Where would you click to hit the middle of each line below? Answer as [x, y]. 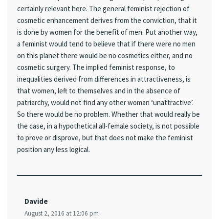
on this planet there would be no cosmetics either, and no [105, 55]
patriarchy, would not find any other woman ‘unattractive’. [105, 102]
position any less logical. [54, 149]
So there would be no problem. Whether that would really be [109, 114]
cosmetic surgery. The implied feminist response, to [96, 67]
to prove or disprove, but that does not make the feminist [105, 137]
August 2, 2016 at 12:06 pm [62, 213]
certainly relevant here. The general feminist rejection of [103, 8]
